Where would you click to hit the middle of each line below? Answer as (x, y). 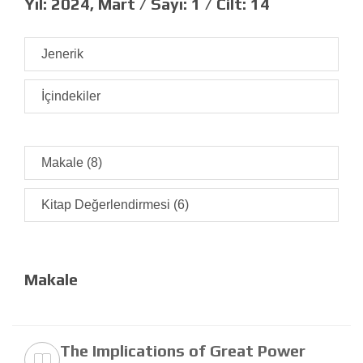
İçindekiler (71, 96)
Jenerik (62, 54)
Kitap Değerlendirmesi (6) (115, 205)
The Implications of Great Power (183, 351)
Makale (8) (72, 163)
